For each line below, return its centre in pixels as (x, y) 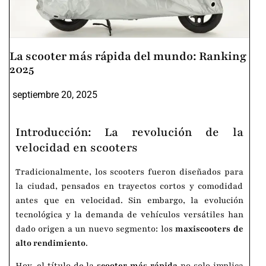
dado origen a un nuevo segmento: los (96, 229)
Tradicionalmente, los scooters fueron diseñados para (129, 172)
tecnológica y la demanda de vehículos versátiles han (129, 215)
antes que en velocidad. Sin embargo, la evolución (129, 200)
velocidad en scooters (77, 148)
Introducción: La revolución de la (129, 132)
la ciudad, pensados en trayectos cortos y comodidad (129, 186)
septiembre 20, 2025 (55, 95)
